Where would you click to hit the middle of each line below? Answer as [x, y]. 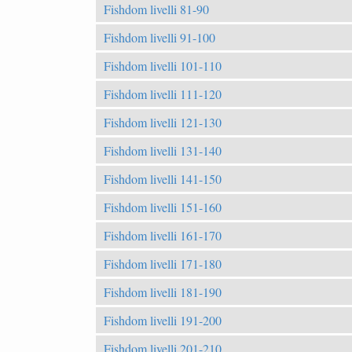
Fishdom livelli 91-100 [159, 37]
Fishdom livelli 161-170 [163, 235]
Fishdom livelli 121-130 [163, 122]
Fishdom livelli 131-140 [163, 150]
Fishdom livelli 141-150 [163, 178]
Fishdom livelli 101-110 [163, 65]
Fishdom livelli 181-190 [163, 291]
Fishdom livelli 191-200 [163, 320]
